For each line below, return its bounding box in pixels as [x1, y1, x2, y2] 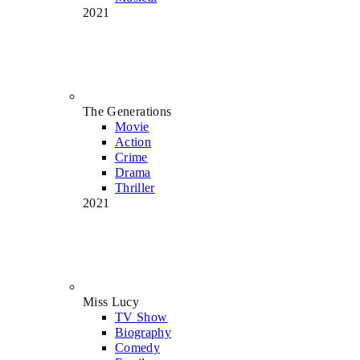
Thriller [115, 180, 155, 194]
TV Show [115, 309, 168, 324]
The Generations [83, 104, 172, 118]
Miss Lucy [83, 294, 140, 309]
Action [115, 134, 152, 149]
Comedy [115, 340, 161, 354]
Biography [115, 325, 172, 339]
